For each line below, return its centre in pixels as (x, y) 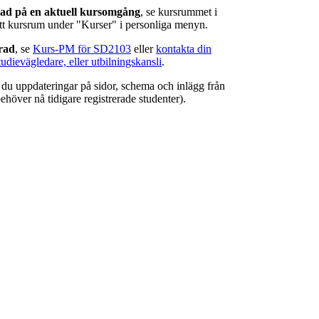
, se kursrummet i (179, 12)
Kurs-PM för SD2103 (82, 49)
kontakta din (184, 49)
